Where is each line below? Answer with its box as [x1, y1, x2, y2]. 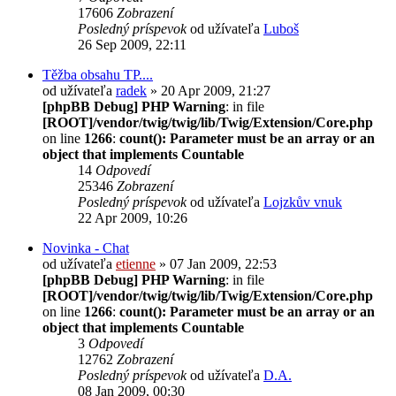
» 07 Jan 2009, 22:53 [156, 255, 277, 271]
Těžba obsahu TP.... [42, 66, 153, 82]
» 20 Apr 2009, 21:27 [147, 82, 270, 98]
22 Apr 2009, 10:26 [78, 209, 187, 225]
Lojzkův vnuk [263, 194, 342, 209]
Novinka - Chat [42, 240, 129, 255]
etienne [116, 255, 156, 271]
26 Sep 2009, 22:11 [78, 36, 187, 52]
